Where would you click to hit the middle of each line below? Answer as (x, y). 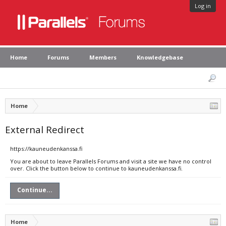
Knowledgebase (160, 57)
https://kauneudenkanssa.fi (46, 149)
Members (103, 57)
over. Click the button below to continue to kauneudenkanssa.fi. (96, 168)
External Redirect (45, 129)
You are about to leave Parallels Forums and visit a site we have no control (111, 161)
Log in (203, 6)
